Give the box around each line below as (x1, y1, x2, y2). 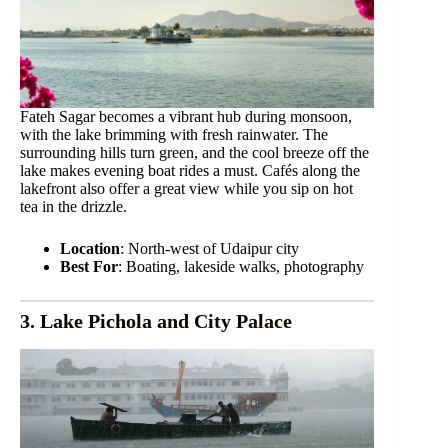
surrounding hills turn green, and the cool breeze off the (20, 144, 369, 162)
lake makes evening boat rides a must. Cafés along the (20, 162, 360, 180)
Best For (60, 258, 118, 276)
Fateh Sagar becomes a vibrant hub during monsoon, (20, 108, 352, 126)
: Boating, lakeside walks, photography (118, 258, 364, 276)
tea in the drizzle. (20, 198, 127, 216)
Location (60, 240, 120, 258)
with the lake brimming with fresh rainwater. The (20, 126, 328, 144)
